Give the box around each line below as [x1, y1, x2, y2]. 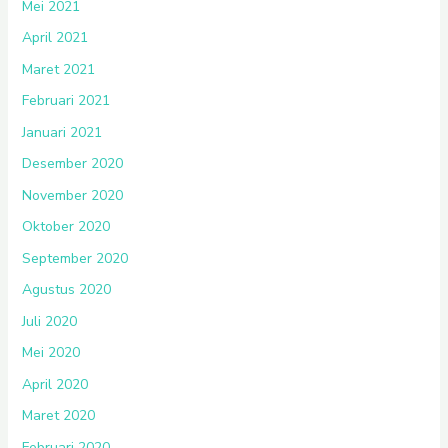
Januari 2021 [21, 122, 102, 142]
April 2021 [21, 28, 88, 48]
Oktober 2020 [21, 217, 110, 237]
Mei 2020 [21, 343, 80, 363]
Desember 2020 [21, 154, 123, 174]
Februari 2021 [21, 91, 110, 111]
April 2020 [21, 374, 88, 394]
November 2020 [21, 185, 123, 205]
